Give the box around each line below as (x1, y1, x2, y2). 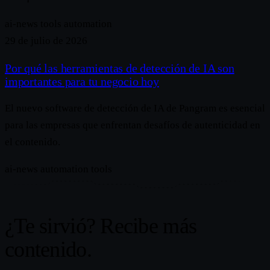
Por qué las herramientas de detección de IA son (5, 61, 234, 75)
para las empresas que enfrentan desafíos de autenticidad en (5, 119, 260, 131)
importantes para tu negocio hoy (5, 75, 159, 89)
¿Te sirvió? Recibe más (5, 213, 197, 238)
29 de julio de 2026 (5, 35, 87, 47)
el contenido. (5, 136, 60, 148)
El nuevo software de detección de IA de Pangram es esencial (5, 102, 265, 115)
